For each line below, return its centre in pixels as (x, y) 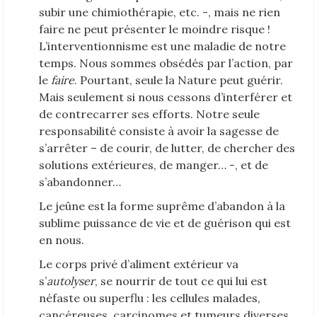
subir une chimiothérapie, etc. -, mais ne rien (160, 12)
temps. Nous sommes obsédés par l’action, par (166, 63)
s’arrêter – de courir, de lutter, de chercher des (167, 148)
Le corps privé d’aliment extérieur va (139, 264)
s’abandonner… (80, 181)
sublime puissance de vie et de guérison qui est (165, 223)
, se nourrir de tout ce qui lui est (181, 281)
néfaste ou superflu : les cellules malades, (150, 298)
